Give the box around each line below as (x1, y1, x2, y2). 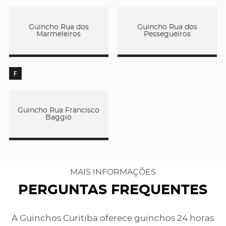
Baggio (45, 114, 72, 121)
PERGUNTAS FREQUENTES (18, 183, 208, 197)
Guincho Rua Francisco (18, 106, 100, 114)
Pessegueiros (143, 30, 191, 38)
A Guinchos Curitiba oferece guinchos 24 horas (12, 214, 214, 223)
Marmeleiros (36, 30, 81, 38)
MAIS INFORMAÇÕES (70, 168, 156, 177)
